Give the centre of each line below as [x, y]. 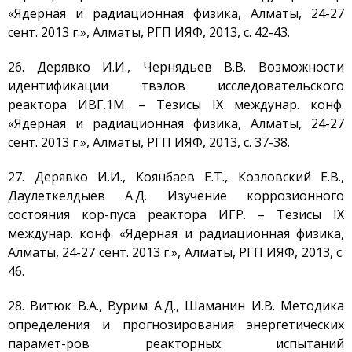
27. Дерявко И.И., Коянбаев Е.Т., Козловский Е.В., [176, 177]
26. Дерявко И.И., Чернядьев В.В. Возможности [176, 67]
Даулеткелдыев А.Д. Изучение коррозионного [176, 196]
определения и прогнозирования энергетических [176, 324]
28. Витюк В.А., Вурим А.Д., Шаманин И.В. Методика [176, 306]
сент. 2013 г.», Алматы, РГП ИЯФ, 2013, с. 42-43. [149, 32]
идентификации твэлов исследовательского [176, 86]
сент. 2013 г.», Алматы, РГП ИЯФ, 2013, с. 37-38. [149, 142]
